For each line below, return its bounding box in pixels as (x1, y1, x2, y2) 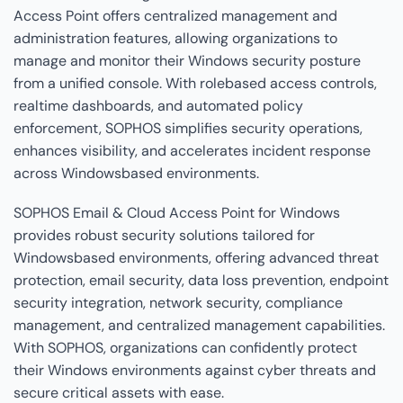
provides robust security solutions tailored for (13, 225, 315, 245)
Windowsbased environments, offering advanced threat (13, 247, 379, 267)
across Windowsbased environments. (13, 164, 259, 184)
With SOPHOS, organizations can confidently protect (13, 337, 357, 357)
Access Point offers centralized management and (13, 6, 337, 26)
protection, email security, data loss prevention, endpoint (13, 270, 389, 290)
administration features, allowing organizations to (13, 29, 337, 49)
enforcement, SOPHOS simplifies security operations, (13, 119, 363, 139)
